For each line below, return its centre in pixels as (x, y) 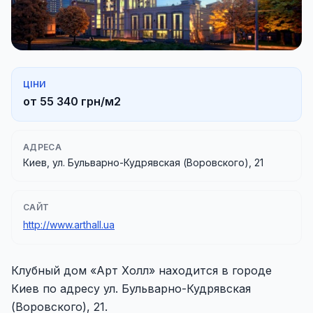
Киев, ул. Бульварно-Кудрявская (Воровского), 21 (143, 162)
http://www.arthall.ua (69, 225)
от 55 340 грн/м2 (72, 101)
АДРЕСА (42, 147)
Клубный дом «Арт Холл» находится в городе (141, 270)
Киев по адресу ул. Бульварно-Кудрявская (131, 289)
